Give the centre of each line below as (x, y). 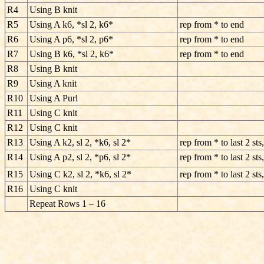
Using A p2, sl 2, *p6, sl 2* (80, 157)
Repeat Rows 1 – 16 (67, 204)
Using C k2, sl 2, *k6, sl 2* (80, 174)
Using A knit (53, 83)
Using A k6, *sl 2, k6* (71, 24)
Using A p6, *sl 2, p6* (71, 39)
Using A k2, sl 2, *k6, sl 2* (80, 142)
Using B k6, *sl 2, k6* (72, 54)
